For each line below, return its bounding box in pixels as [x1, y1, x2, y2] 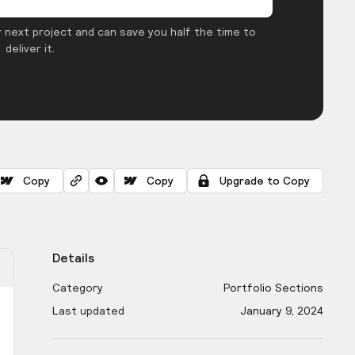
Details [52, 250, 94, 265]
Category [52, 281, 103, 294]
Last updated [52, 304, 124, 317]
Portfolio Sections [223, 281, 323, 294]
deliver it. [5, 42, 55, 55]
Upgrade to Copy [219, 174, 310, 187]
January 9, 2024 [240, 304, 323, 317]
